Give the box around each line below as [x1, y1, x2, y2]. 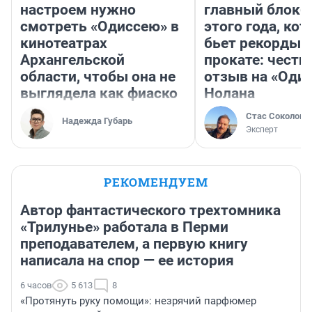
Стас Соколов [246, 111, 304, 122]
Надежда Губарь [62, 116, 132, 127]
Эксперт [246, 125, 278, 135]
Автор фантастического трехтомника [20, 202, 281, 219]
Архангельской [20, 52, 125, 69]
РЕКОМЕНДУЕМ [104, 174, 208, 191]
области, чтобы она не [20, 68, 175, 86]
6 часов [20, 280, 52, 291]
